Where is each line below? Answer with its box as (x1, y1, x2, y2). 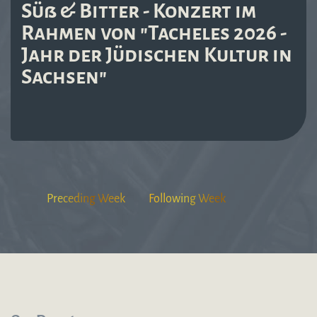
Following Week (149, 192, 226, 206)
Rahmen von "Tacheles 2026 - (21, 21, 287, 44)
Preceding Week (47, 192, 125, 206)
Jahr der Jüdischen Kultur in (21, 43, 292, 66)
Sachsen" (21, 65, 107, 88)
